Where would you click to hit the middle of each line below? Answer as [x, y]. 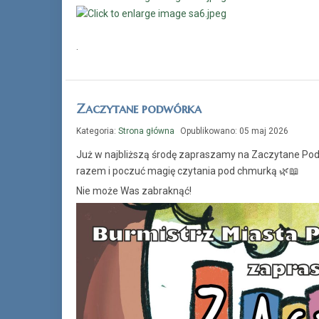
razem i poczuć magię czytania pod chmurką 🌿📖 [188, 171]
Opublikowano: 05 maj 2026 [234, 131]
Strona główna [146, 131]
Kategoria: [97, 131]
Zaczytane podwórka [139, 109]
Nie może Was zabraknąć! [134, 191]
